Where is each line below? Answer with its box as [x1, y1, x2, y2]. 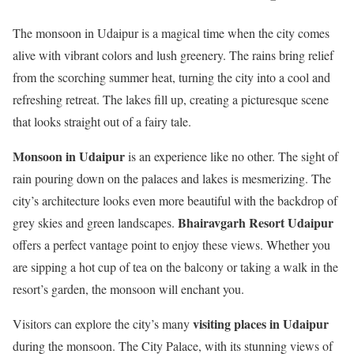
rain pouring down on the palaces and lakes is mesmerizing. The [13, 169, 331, 186]
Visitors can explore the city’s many [13, 314, 193, 332]
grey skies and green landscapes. [13, 213, 178, 231]
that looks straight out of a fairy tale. [13, 112, 191, 130]
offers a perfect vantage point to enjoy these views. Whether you [13, 235, 330, 253]
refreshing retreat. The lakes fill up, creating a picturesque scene [13, 90, 329, 107]
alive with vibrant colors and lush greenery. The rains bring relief [13, 46, 333, 63]
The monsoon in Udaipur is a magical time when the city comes [13, 24, 330, 41]
